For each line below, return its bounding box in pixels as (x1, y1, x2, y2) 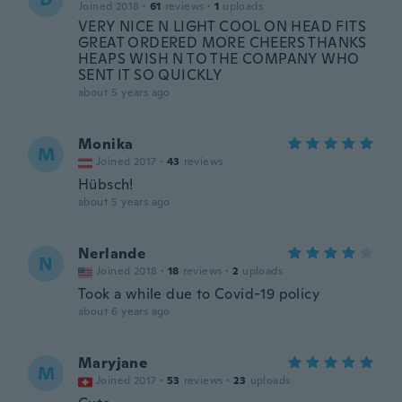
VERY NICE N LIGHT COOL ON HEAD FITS (78, 17, 366, 36)
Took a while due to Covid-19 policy (78, 284, 319, 303)
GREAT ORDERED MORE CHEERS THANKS (78, 33, 367, 52)
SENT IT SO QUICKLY (78, 66, 223, 84)
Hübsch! (78, 175, 134, 194)
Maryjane (78, 354, 148, 372)
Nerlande (78, 244, 146, 263)
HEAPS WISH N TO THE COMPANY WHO (78, 49, 360, 68)
